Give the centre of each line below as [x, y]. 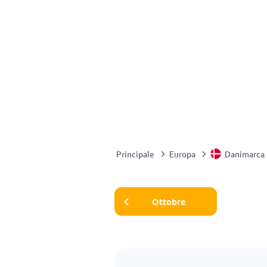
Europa [182, 154]
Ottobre [169, 201]
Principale [135, 154]
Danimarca [245, 154]
